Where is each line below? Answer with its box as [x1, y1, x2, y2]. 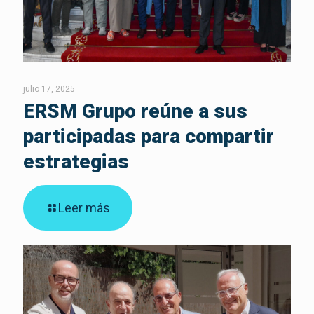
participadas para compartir [23, 125, 274, 149]
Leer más [58, 200, 110, 216]
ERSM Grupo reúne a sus [23, 100, 247, 123]
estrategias [23, 150, 129, 174]
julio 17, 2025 [23, 84, 75, 95]
